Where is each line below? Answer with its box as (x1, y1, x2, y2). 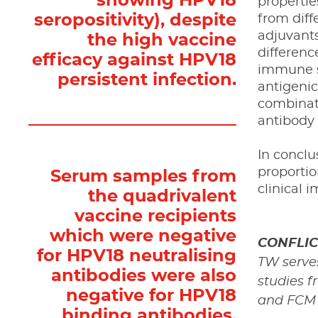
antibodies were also (51, 268, 237, 285)
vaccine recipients (75, 208, 237, 226)
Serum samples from (50, 168, 237, 186)
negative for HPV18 (66, 287, 237, 305)
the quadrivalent (88, 188, 237, 206)
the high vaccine (87, 31, 237, 49)
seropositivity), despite (34, 11, 237, 29)
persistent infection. (57, 71, 237, 89)
